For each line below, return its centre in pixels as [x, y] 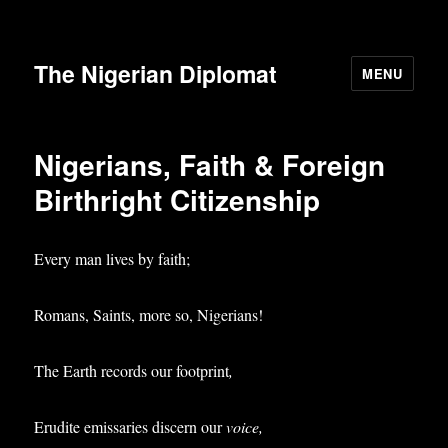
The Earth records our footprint [132, 370]
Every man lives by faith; [112, 258]
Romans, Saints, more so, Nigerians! [149, 314]
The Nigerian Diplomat [156, 73]
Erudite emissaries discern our [130, 426]
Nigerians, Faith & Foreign [210, 164]
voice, [245, 426]
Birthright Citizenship [177, 199]
